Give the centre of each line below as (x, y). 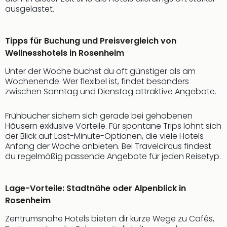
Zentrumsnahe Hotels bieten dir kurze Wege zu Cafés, (110, 219)
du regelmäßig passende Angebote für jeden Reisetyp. (113, 156)
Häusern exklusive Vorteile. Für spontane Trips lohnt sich (113, 126)
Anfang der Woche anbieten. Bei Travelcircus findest (108, 146)
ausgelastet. (30, 9)
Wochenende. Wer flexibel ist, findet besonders (97, 81)
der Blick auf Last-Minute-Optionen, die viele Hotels (104, 136)
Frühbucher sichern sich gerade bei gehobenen (99, 116)
